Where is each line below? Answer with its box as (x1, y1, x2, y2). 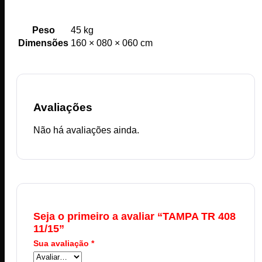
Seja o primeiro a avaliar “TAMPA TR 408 (33, 211, 236, 223)
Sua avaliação (33, 239, 91, 249)
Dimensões (18, 37, 68, 48)
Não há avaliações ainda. (33, 125, 139, 136)
